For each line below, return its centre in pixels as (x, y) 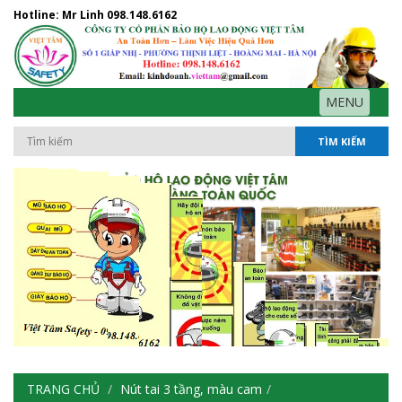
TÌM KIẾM (341, 142)
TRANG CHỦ (63, 389)
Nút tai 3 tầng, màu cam (191, 389)
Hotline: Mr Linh (60, 15)
